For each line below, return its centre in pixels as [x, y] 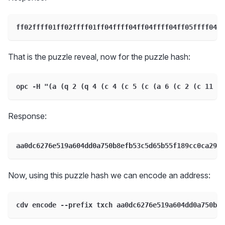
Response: [27, 116]
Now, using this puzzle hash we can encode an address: [109, 176]
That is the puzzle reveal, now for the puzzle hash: [99, 57]
